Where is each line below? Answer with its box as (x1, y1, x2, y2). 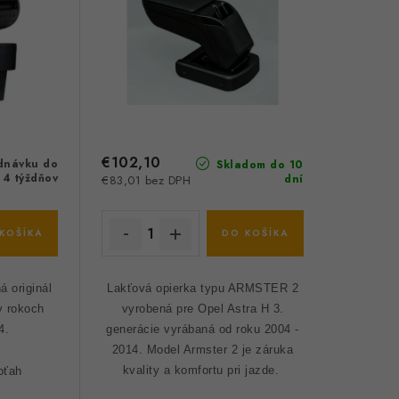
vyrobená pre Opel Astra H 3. (121, 302, 284, 316)
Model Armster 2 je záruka (146, 343, 294, 357)
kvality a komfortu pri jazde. (122, 363, 283, 378)
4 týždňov (2, 169, 59, 186)
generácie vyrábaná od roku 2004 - (106, 322, 299, 337)
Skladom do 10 (212, 157, 304, 174)
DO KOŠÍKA (221, 226, 289, 240)
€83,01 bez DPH (102, 172, 191, 190)
